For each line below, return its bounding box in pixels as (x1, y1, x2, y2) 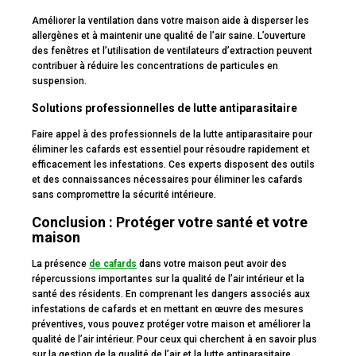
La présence (32, 258, 89, 270)
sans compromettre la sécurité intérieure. (32, 189, 216, 201)
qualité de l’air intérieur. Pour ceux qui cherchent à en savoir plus (32, 334, 317, 346)
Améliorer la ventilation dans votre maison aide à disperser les (32, 15, 309, 27)
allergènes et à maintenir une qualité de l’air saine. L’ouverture (32, 30, 306, 42)
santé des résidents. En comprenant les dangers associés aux (32, 288, 310, 300)
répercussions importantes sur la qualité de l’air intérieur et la (32, 273, 304, 285)
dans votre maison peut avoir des (137, 258, 287, 270)
